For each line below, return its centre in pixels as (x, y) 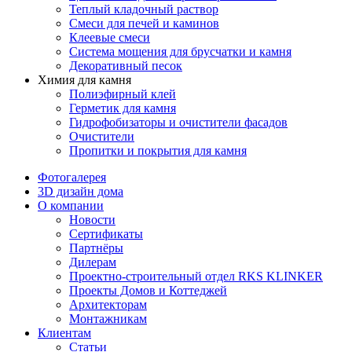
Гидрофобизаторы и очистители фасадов (178, 122)
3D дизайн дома (81, 191)
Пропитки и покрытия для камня (158, 150)
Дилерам (93, 262)
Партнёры (96, 247)
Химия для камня (84, 79)
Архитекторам (108, 304)
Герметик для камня (123, 108)
